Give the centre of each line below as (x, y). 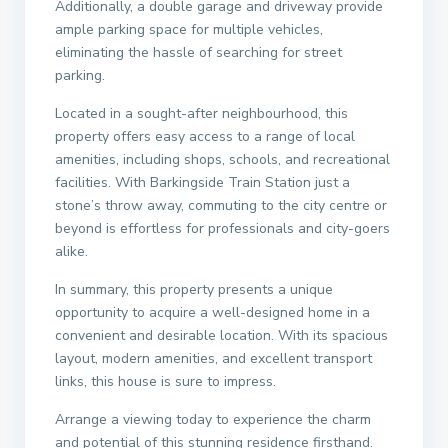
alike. (71, 251)
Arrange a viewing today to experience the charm (213, 419)
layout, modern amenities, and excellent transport (213, 358)
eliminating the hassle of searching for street (198, 52)
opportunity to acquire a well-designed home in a (212, 312)
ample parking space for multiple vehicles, (189, 29)
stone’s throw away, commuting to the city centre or (221, 205)
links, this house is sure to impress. (165, 381)
